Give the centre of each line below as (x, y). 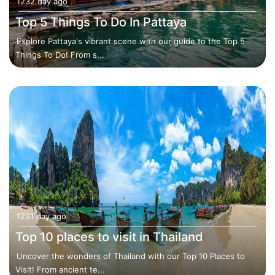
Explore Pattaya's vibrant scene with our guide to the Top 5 (131, 41)
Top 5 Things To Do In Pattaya (101, 22)
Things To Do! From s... (60, 55)
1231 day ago (41, 216)
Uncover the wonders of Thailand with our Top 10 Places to (131, 256)
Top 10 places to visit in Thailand (109, 237)
